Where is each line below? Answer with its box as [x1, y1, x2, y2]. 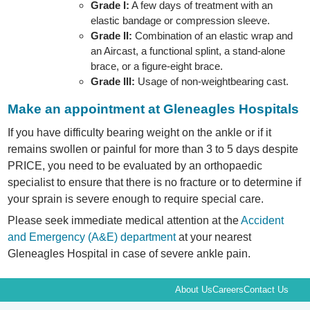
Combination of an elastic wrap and [132, 30, 293, 42]
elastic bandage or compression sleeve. [91, 15, 271, 27]
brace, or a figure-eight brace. [91, 60, 226, 73]
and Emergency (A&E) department [8, 231, 176, 244]
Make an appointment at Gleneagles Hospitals [8, 102, 300, 117]
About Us [174, 284, 212, 295]
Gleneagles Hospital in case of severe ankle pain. [8, 248, 251, 260]
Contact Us [243, 284, 289, 295]
